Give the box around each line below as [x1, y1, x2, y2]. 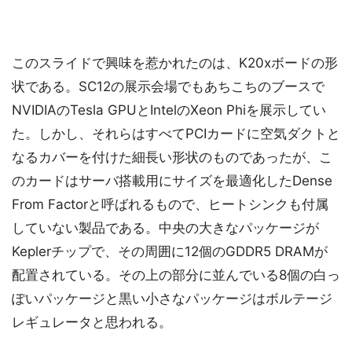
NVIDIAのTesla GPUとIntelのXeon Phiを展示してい [12, 101, 326, 118]
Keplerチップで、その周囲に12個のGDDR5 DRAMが [12, 243, 328, 259]
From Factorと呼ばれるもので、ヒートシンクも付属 [12, 196, 328, 212]
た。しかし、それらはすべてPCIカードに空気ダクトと [12, 125, 340, 141]
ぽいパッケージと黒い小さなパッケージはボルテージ [12, 290, 332, 306]
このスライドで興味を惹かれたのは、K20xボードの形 [12, 54, 338, 71]
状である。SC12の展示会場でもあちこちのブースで [12, 78, 324, 94]
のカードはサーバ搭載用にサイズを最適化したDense [12, 172, 332, 189]
